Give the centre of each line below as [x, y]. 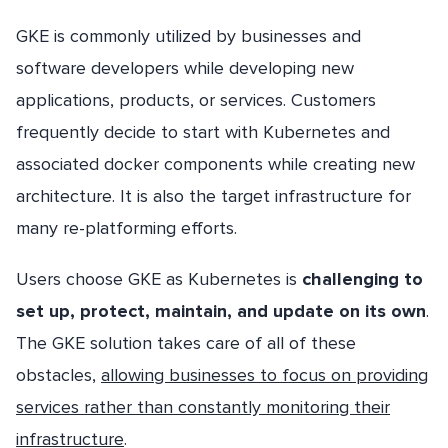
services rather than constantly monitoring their [203, 406]
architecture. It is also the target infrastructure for [213, 195]
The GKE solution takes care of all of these [186, 342]
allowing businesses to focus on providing [264, 374]
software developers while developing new [185, 67]
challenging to [362, 278]
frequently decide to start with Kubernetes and [203, 131]
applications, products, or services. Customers [196, 99]
